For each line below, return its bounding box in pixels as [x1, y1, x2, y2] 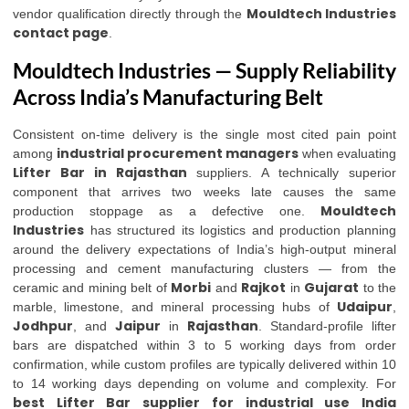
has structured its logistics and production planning [84, 223, 396, 237]
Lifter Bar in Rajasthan [13, 163, 187, 182]
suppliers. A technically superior [186, 165, 397, 180]
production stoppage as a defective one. [13, 204, 320, 218]
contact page [13, 24, 109, 42]
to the [359, 280, 397, 295]
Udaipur [337, 298, 393, 316]
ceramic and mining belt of [13, 280, 172, 295]
